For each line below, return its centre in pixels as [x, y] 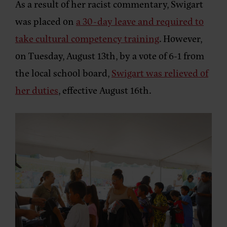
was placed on [46, 21]
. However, [181, 38]
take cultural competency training [87, 38]
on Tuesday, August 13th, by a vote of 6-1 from [110, 55]
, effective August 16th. [105, 90]
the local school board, [63, 72]
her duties [37, 90]
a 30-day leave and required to [140, 21]
